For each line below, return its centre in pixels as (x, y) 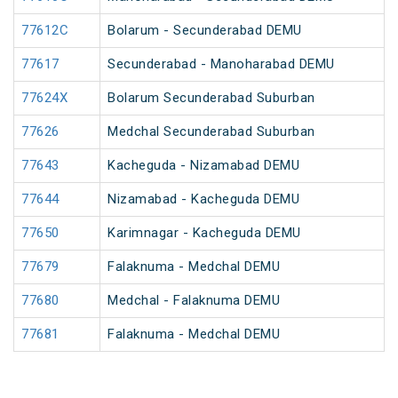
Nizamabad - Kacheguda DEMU (203, 199)
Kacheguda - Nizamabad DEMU (203, 166)
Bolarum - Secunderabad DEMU (205, 31)
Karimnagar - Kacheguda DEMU (204, 233)
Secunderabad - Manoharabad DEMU (221, 64)
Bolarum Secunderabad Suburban (211, 98)
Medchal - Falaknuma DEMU (194, 301)
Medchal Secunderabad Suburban (211, 132)
